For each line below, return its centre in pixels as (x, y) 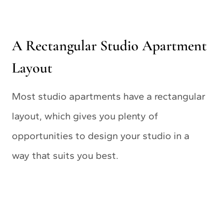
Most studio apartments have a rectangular (109, 96)
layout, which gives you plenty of (85, 116)
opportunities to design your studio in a (101, 136)
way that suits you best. (65, 156)
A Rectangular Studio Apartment (109, 46)
